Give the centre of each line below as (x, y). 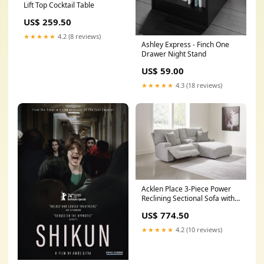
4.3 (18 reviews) (198, 85)
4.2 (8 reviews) (78, 37)
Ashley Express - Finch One (185, 44)
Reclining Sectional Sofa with (188, 198)
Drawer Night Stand (174, 54)
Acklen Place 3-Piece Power (186, 189)
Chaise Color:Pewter (175, 207)
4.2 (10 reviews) (198, 229)
